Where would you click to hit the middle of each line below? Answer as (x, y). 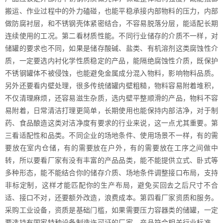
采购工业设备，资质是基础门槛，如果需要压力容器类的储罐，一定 (111, 210)
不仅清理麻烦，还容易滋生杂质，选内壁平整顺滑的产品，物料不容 (111, 98)
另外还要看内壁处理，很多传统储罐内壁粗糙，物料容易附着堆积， (111, 86)
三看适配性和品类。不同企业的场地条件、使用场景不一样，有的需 (111, 135)
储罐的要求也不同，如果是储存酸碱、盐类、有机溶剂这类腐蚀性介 (111, 48)
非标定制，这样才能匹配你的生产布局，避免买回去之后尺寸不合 (111, 185)
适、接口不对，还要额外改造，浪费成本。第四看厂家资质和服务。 (111, 198)
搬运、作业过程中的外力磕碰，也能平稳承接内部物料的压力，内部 (111, 11)
